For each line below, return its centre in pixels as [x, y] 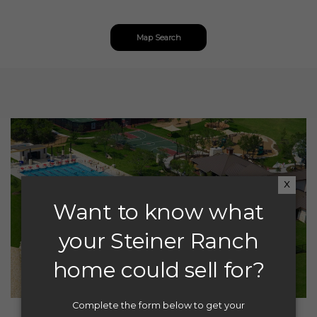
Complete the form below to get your [158, 305]
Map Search [158, 38]
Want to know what [158, 212]
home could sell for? [158, 270]
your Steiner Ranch [158, 241]
